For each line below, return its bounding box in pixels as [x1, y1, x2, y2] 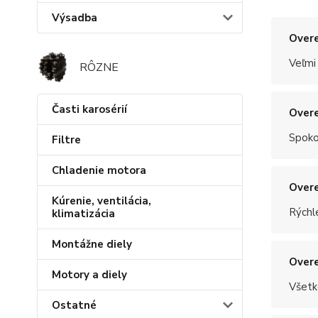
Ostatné [52, 298, 97, 313]
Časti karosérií [52, 102, 127, 117]
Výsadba [52, 11, 97, 26]
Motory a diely [52, 268, 127, 283]
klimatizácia [52, 207, 115, 221]
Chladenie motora [52, 163, 146, 178]
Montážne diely [52, 237, 132, 252]
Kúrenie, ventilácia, [52, 194, 151, 209]
